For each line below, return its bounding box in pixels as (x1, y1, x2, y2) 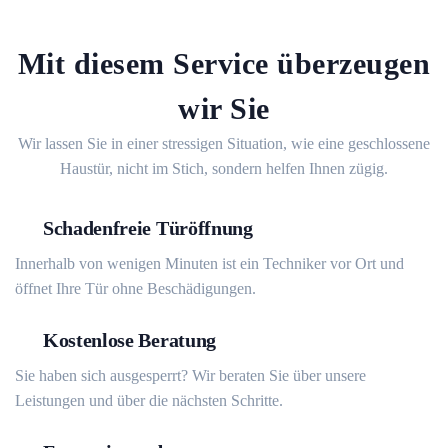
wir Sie (178, 92, 270, 125)
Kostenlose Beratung (43, 329, 216, 351)
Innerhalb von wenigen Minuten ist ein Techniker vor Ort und (15, 255, 404, 272)
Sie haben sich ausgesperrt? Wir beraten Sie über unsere (15, 367, 366, 384)
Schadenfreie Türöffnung (43, 217, 253, 239)
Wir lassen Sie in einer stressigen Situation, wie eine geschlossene (18, 135, 430, 152)
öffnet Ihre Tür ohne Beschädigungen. (15, 280, 256, 297)
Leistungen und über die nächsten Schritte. (15, 392, 283, 409)
